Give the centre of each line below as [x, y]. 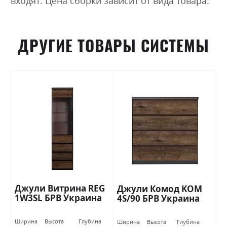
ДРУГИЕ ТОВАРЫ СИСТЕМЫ [113, 46]
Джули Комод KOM [160, 189]
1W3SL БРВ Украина [58, 198]
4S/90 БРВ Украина [158, 199]
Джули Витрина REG [60, 188]
